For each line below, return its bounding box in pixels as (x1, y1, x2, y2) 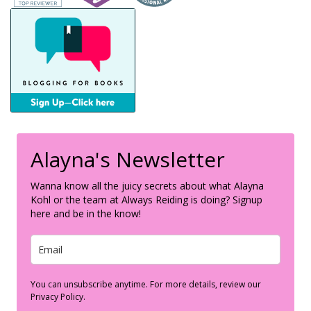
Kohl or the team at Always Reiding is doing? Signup (31, 193, 262, 207)
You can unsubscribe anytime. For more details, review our (31, 278, 261, 291)
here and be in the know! (31, 207, 141, 221)
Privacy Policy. (31, 291, 85, 303)
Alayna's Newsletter (31, 145, 225, 174)
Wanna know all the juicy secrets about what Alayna (31, 179, 264, 193)
